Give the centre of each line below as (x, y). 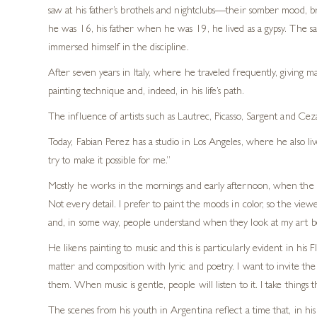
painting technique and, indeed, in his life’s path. (146, 92)
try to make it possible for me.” (110, 161)
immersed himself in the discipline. (119, 48)
